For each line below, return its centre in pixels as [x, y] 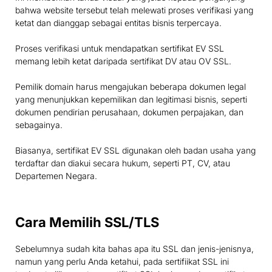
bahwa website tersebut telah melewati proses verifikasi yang [134, 10]
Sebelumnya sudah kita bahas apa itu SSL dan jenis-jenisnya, [134, 249]
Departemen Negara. [56, 176]
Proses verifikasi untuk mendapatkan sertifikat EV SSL [120, 49]
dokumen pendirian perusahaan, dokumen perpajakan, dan [129, 112]
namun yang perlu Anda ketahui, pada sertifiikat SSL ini [122, 262]
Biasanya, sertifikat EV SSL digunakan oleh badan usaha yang [135, 151]
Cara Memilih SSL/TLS [87, 223]
